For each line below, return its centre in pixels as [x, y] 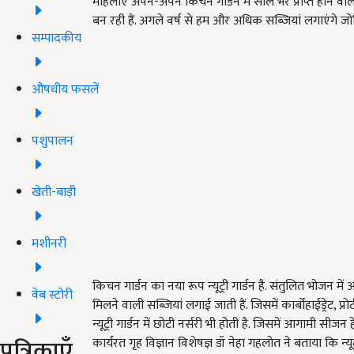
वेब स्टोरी [52, 295]
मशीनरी [49, 243]
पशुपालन [53, 141]
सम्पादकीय [56, 38]
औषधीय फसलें [65, 89]
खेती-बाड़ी [54, 192]
